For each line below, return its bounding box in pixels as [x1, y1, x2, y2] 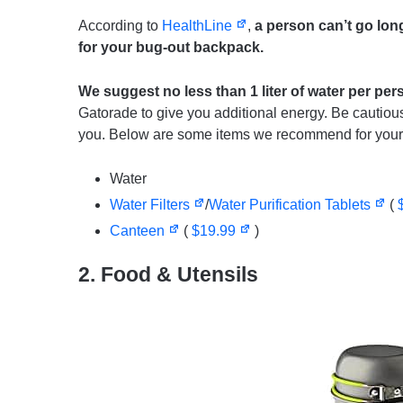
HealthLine [162, 17, 236, 33]
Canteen [110, 222, 168, 238]
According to [78, 17, 162, 33]
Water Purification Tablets [208, 196, 374, 212]
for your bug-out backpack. [78, 39, 264, 55]
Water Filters [110, 196, 193, 212]
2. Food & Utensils [78, 262, 258, 286]
